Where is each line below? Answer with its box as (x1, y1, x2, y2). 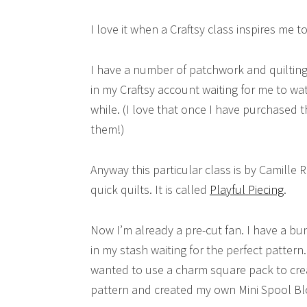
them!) (90, 121, 125, 138)
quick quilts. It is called (90, 182, 210, 198)
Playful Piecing (210, 182, 284, 198)
